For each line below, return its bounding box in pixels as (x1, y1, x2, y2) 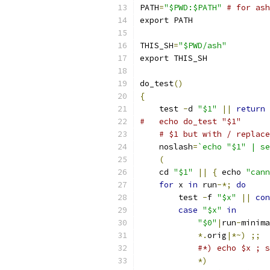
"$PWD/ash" (178, 40, 227, 51)
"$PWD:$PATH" (164, 2, 222, 13)
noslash (140, 142, 193, 152)
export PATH (140, 15, 193, 25)
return (236, 104, 265, 114)
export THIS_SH (140, 53, 207, 63)
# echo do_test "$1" (140, 116, 241, 127)
